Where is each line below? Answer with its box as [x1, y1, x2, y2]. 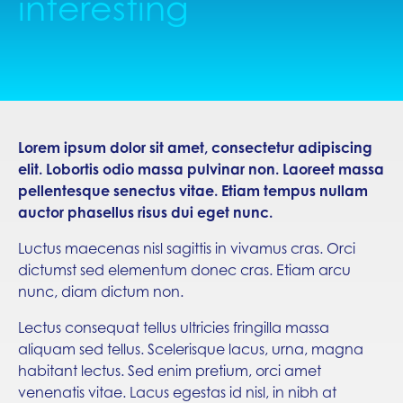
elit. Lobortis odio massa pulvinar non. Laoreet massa [18, 160, 384, 178]
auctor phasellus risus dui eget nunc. [18, 203, 273, 221]
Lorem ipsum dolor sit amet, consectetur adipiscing [18, 139, 372, 157]
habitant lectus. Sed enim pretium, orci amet [18, 362, 321, 380]
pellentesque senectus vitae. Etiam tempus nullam [18, 182, 368, 200]
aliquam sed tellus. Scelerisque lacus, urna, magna [18, 340, 363, 358]
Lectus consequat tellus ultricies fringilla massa [18, 318, 329, 336]
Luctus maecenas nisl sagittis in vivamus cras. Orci [18, 239, 355, 257]
